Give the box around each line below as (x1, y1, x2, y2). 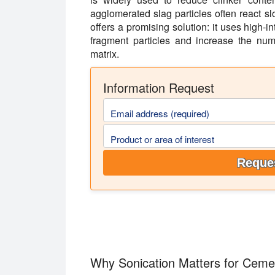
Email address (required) (110, 106, 209, 120)
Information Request (103, 79, 214, 96)
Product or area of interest (110, 132, 214, 145)
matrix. (90, 47, 119, 61)
